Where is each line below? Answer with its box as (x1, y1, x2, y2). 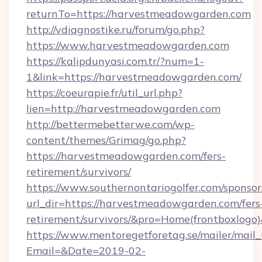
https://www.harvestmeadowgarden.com (26, 39, 229, 52)
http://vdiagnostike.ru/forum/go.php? (26, 23, 205, 36)
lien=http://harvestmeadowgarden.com (26, 102, 220, 115)
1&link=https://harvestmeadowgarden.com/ (26, 70, 242, 84)
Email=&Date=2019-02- (26, 244, 146, 257)
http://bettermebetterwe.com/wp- (26, 118, 195, 131)
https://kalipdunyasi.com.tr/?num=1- (26, 54, 204, 68)
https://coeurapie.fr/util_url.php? (26, 86, 182, 99)
